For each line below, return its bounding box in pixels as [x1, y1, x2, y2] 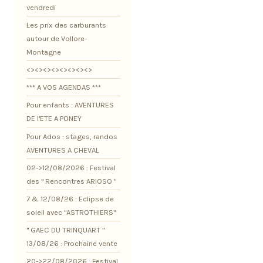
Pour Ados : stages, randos [26, 131, 117, 141]
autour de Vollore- [26, 34, 87, 43]
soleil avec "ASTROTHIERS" [26, 207, 116, 217]
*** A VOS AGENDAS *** [26, 83, 101, 92]
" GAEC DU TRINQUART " [26, 225, 104, 234]
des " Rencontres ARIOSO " [26, 176, 116, 186]
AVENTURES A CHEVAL [26, 145, 99, 154]
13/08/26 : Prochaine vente [26, 238, 117, 248]
